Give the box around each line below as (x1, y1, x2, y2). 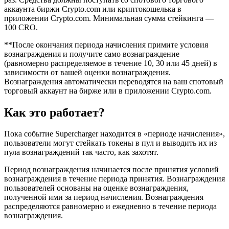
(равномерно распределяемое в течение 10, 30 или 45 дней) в (4, 58, 217, 67)
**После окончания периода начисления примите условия (4, 40, 208, 49)
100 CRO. (4, 22, 38, 32)
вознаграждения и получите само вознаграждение (4, 49, 179, 58)
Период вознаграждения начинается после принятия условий (4, 165, 219, 174)
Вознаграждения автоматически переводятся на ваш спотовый (4, 77, 223, 86)
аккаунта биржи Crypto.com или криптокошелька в (4, 4, 181, 13)
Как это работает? (4, 105, 105, 119)
